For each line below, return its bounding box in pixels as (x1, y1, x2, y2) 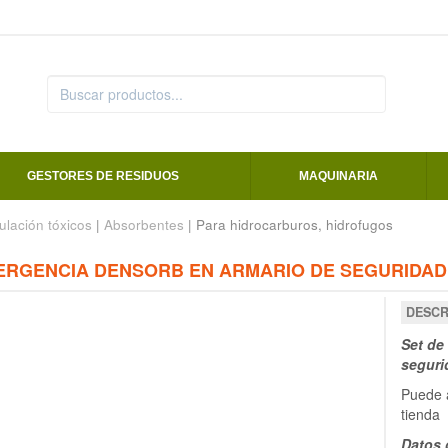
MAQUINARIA (299, 169, 378, 184)
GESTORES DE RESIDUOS (26, 169, 179, 184)
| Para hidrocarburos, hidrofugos (183, 215, 393, 235)
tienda (400, 404, 440, 425)
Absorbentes (103, 215, 184, 235)
